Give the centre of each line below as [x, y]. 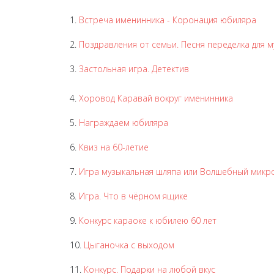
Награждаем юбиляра [124, 123]
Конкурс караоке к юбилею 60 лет [148, 220]
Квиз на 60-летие [114, 147]
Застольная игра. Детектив [134, 69]
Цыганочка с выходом [128, 245]
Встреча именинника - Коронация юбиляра [168, 20]
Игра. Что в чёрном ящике [133, 196]
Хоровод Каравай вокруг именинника [156, 98]
